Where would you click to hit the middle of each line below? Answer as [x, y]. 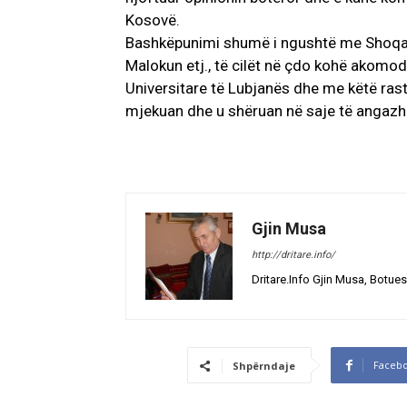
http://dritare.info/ [293, 255]
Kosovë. [153, 20]
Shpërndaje [263, 366]
